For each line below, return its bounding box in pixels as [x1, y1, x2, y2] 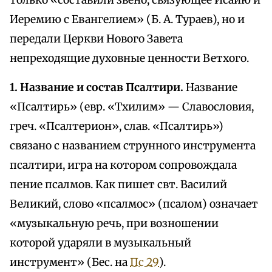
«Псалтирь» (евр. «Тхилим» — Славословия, [10, 100, 254, 114]
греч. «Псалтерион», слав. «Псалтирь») [10, 120, 223, 134]
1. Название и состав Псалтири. [10, 81, 183, 95]
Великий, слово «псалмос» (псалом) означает [10, 197, 258, 211]
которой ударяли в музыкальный [10, 236, 191, 250]
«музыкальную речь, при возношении [10, 217, 219, 231]
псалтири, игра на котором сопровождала [10, 158, 237, 172]
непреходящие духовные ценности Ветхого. [10, 52, 249, 66]
